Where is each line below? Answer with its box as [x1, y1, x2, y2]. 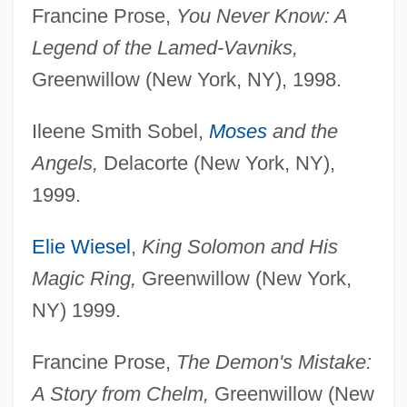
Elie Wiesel [31, 234, 131, 258]
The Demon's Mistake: [175, 350, 372, 373]
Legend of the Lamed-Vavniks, [31, 35, 298, 59]
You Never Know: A [175, 4, 347, 27]
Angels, [31, 151, 98, 174]
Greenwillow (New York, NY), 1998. [31, 67, 342, 91]
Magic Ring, [31, 266, 136, 290]
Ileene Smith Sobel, [31, 119, 209, 143]
